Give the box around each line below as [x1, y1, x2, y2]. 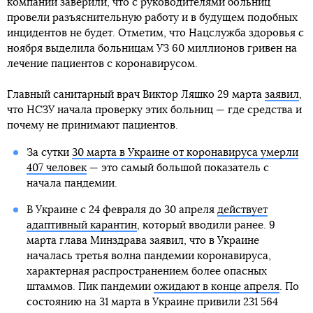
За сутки [26, 147, 72, 159]
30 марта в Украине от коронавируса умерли [71, 147, 298, 159]
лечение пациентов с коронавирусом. [7, 59, 198, 70]
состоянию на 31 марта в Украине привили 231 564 [26, 297, 278, 308]
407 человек [26, 163, 87, 174]
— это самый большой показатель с [86, 163, 269, 174]
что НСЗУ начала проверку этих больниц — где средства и [7, 105, 302, 116]
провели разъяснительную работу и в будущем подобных [7, 13, 298, 24]
